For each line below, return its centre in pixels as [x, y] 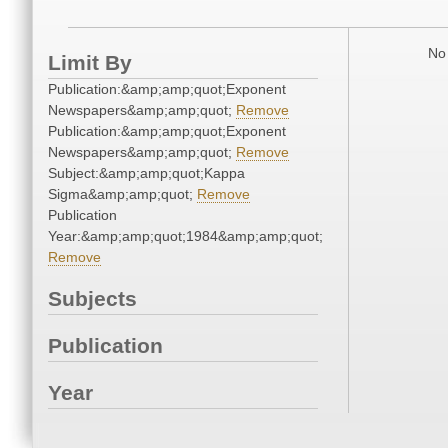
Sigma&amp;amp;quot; [122, 194]
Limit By [90, 63]
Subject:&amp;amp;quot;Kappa [146, 173]
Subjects [92, 299]
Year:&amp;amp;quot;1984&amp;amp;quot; [185, 236]
